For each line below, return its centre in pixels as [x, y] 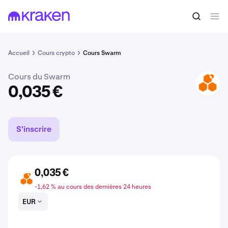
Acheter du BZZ [184, 19]
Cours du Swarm [39, 77]
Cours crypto [56, 53]
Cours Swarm [102, 53]
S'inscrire [34, 129]
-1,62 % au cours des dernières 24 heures [93, 187]
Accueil [19, 53]
